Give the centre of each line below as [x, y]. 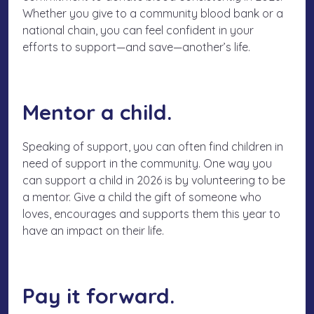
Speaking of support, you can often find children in [153, 147]
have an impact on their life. [93, 231]
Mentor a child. [97, 112]
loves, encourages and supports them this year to [151, 214]
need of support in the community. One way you [147, 164]
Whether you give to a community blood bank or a [153, 14]
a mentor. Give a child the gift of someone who [142, 197]
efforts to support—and [86, 47]
